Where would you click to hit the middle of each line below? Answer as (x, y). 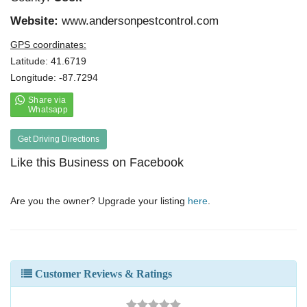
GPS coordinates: (48, 45)
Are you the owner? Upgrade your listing (99, 201)
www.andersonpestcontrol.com (140, 21)
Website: (36, 21)
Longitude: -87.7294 (54, 77)
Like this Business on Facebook (97, 162)
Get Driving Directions (59, 139)
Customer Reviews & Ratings (102, 274)
